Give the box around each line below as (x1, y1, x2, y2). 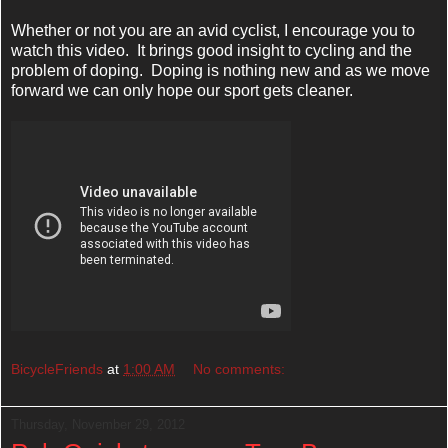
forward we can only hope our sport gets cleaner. (11, 82, 353, 100)
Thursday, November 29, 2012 (11, 416, 185, 432)
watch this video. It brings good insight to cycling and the (11, 42, 412, 60)
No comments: (193, 360, 286, 377)
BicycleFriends (11, 360, 103, 377)
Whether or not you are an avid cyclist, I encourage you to (11, 22, 415, 40)
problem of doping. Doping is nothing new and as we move (11, 62, 430, 80)
